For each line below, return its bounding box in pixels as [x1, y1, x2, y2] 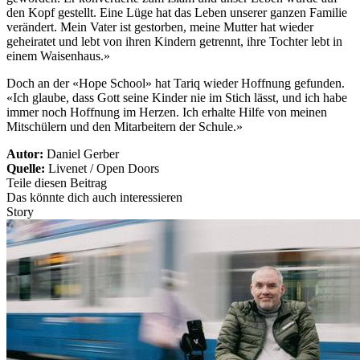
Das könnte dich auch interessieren [6, 190, 182, 205]
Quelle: [6, 162, 48, 176]
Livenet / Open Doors [48, 162, 159, 176]
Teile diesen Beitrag [6, 176, 107, 190]
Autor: [6, 147, 47, 162]
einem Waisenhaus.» [6, 49, 110, 63]
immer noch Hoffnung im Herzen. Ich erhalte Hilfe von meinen [6, 105, 327, 120]
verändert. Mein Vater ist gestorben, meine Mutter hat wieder [6, 20, 313, 35]
